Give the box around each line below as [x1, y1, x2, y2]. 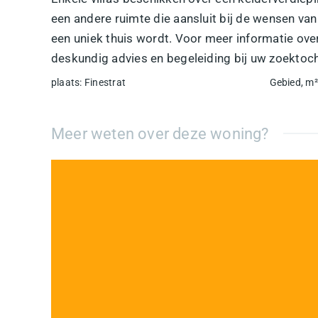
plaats [51, 76, 80, 88]
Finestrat [84, 76, 126, 88]
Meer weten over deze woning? [51, 124, 269, 143]
